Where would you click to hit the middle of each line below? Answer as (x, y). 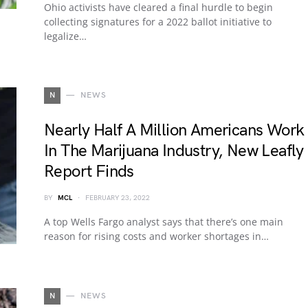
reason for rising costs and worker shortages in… (156, 236)
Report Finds (89, 172)
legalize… (65, 36)
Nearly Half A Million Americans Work (174, 130)
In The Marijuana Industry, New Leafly (174, 151)
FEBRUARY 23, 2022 (118, 198)
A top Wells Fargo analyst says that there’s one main (164, 222)
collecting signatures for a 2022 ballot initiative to (158, 22)
